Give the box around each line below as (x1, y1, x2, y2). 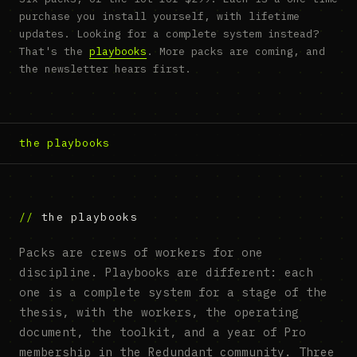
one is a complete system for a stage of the (19, 284, 328, 300)
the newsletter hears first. (19, 62, 191, 76)
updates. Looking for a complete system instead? (19, 27, 319, 41)
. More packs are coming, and (147, 45, 325, 59)
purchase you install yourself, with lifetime (19, 10, 300, 24)
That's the (19, 45, 89, 59)
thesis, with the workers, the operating (19, 304, 299, 320)
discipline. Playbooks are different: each (19, 265, 313, 280)
